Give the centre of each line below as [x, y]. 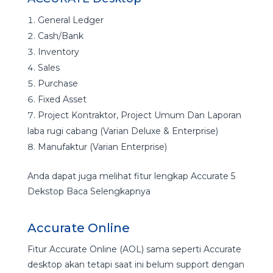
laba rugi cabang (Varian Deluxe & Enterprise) [122, 131]
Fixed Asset [62, 100]
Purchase [58, 84]
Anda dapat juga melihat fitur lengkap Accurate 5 [131, 176]
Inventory [58, 52]
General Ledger [70, 20]
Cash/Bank [60, 36]
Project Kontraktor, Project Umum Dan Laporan [139, 115]
